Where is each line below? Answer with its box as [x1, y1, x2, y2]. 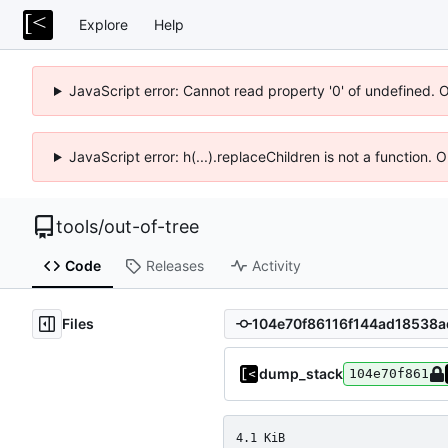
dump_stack [259, 364, 343, 382]
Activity [251, 257, 301, 275]
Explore [79, 15, 128, 33]
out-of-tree [104, 216, 199, 237]
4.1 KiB [236, 430, 285, 445]
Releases [145, 257, 204, 275]
